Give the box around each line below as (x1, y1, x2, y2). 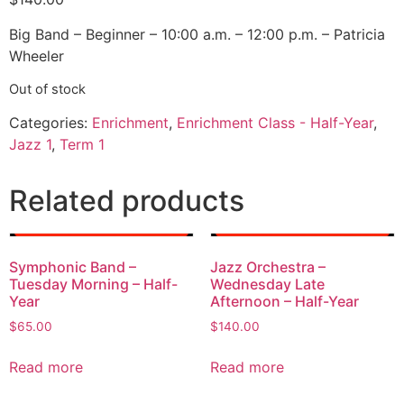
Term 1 (60, 135, 105, 154)
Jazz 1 (9, 135, 51, 154)
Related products (9, 183, 244, 219)
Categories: (9, 114, 92, 133)
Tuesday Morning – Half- (9, 274, 178, 293)
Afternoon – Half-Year (209, 291, 359, 310)
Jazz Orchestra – (209, 257, 326, 276)
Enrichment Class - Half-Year (177, 114, 373, 133)
